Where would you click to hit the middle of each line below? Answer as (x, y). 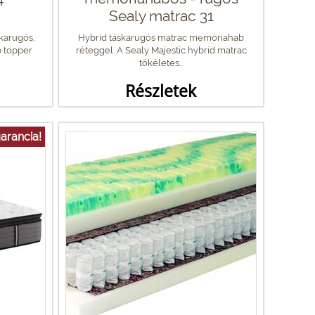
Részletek (161, 90)
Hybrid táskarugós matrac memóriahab (161, 37)
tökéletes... (161, 63)
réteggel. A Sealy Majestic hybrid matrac (161, 50)
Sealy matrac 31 (161, 15)
